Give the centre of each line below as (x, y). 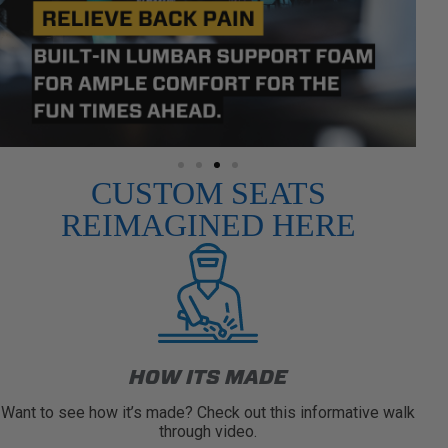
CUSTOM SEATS (208, 192)
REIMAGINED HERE (208, 224)
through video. (208, 431)
